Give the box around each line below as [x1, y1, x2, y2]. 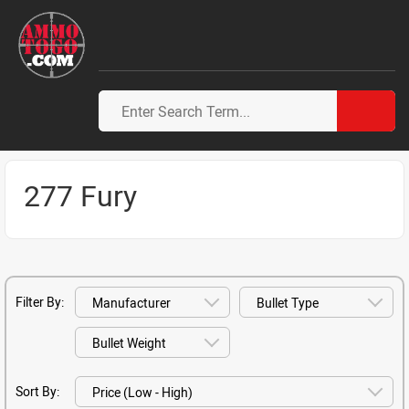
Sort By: [16, 383, 59, 400]
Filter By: [16, 293, 64, 310]
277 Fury [24, 175, 137, 215]
